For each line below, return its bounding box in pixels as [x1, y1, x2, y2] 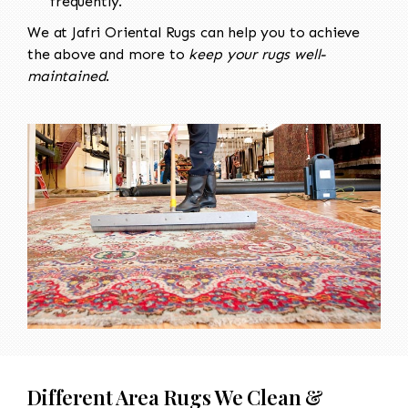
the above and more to [27, 45, 189, 63]
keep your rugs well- [189, 45, 327, 63]
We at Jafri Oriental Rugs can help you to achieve [27, 23, 361, 41]
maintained [27, 66, 107, 85]
